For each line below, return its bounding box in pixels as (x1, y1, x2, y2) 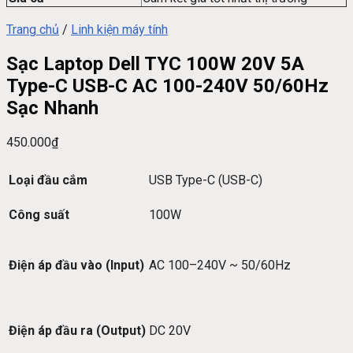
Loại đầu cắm (9, 173, 87, 188)
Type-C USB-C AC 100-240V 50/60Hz (6, 75, 329, 98)
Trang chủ (6, 22, 59, 38)
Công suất (9, 207, 69, 223)
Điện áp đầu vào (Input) (9, 258, 144, 273)
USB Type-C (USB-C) (149, 173, 262, 188)
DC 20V (149, 323, 191, 339)
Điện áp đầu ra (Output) (9, 323, 146, 339)
